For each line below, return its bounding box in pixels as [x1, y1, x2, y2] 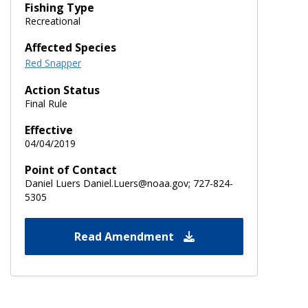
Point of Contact [25, 162, 117, 177]
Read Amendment [74, 228, 177, 244]
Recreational [25, 14, 80, 27]
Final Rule [25, 96, 67, 110]
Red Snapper [25, 56, 81, 69]
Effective [25, 122, 73, 137]
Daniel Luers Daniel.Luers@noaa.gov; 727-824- [25, 176, 233, 190]
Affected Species [25, 39, 116, 55]
